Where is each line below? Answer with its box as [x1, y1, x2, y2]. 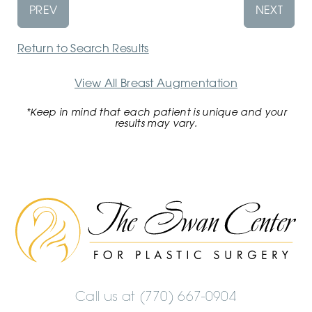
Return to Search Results [17, 41, 149, 56]
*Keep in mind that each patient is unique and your [25, 106, 286, 119]
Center [155, 227, 201, 244]
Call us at [75, 288, 139, 306]
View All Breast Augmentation [75, 76, 237, 91]
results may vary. [114, 117, 198, 130]
